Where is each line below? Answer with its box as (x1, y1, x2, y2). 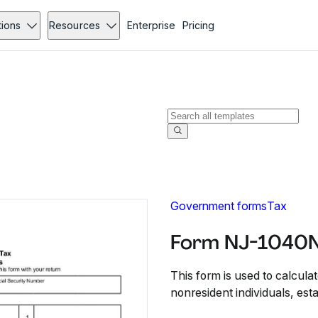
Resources (49, 19, 100, 31)
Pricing (182, 19, 214, 31)
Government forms (170, 199, 267, 213)
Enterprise (126, 19, 175, 31)
